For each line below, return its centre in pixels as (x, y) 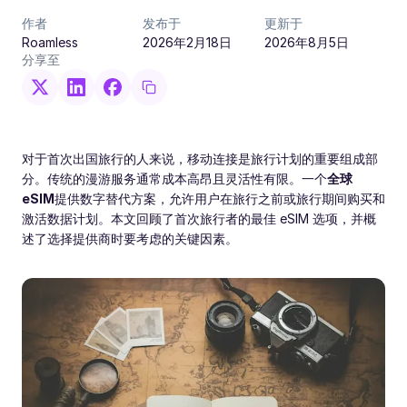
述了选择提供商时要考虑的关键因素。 (130, 238)
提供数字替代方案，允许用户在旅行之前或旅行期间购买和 (220, 199)
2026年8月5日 (306, 42)
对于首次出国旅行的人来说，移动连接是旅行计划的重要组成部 (200, 159)
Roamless (50, 42)
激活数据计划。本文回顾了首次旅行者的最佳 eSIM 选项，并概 (199, 218)
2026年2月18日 (188, 42)
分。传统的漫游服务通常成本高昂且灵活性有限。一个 (174, 179)
